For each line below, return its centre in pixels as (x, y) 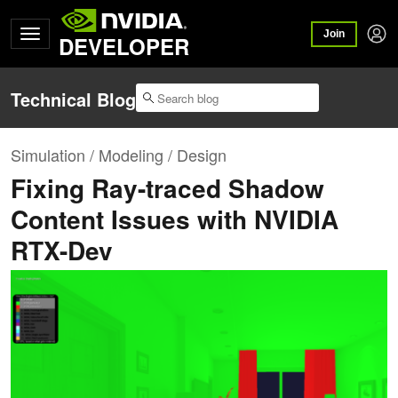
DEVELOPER (124, 46)
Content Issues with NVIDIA (175, 219)
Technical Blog (73, 99)
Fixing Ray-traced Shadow (167, 188)
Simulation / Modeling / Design (119, 155)
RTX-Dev (62, 251)
